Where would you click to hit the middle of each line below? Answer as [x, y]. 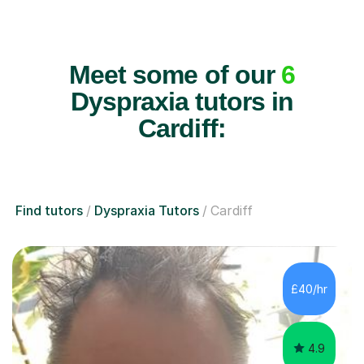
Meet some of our [175, 74]
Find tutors [49, 210]
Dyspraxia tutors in [182, 101]
